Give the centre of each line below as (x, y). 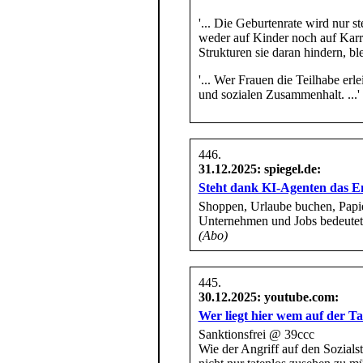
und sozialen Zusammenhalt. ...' (279, 94)
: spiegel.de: (288, 169)
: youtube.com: (297, 297)
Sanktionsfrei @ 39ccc (256, 334)
